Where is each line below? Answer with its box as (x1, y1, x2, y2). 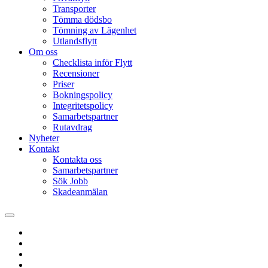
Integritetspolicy (53, 100, 113, 111)
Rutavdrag (53, 122, 92, 132)
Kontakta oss (53, 154, 102, 165)
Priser (53, 79, 74, 89)
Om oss (29, 47, 57, 57)
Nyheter (29, 133, 59, 143)
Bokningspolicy (53, 90, 112, 100)
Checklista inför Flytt (53, 57, 132, 68)
